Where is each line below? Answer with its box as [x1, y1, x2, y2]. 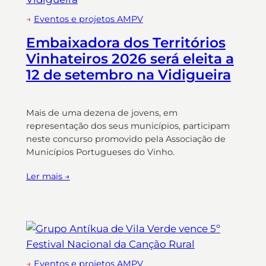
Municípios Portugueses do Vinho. [26, 146, 175, 157]
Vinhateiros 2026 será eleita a [26, 50, 234, 67]
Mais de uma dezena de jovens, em [26, 107, 178, 118]
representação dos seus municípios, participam [26, 120, 230, 131]
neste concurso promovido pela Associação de [26, 133, 226, 144]
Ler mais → [26, 170, 70, 182]
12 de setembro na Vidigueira [26, 66, 231, 83]
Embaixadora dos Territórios [26, 34, 226, 51]
